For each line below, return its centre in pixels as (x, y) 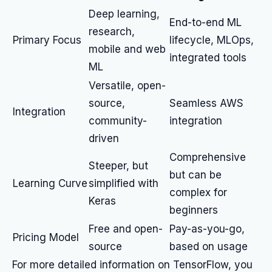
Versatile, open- (127, 86)
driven (104, 138)
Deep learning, (124, 14)
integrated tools (208, 58)
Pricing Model (46, 237)
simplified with (124, 183)
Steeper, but (118, 166)
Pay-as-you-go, (207, 229)
